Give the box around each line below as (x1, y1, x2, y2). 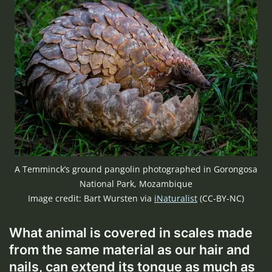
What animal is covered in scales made (9, 225, 253, 241)
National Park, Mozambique (80, 178, 192, 190)
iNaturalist (154, 192, 197, 205)
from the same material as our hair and (9, 242, 250, 258)
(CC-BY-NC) (197, 192, 244, 205)
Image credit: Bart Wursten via (28, 192, 154, 205)
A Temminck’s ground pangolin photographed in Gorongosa (15, 163, 257, 175)
